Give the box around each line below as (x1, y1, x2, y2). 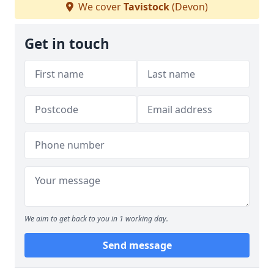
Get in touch (24, 34, 109, 53)
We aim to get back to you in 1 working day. (24, 213, 168, 224)
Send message (102, 239, 172, 252)
